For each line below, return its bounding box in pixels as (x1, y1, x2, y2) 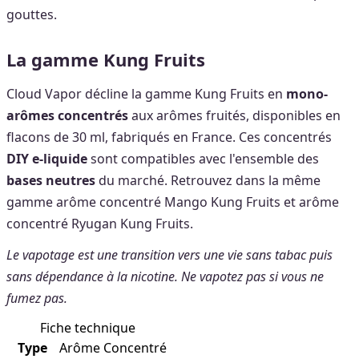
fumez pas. (6, 288, 67, 307)
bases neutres (6, 171, 95, 189)
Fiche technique (40, 318, 135, 337)
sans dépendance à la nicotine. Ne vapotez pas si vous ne (6, 267, 324, 285)
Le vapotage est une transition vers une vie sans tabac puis (6, 245, 333, 264)
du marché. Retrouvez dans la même (95, 171, 321, 189)
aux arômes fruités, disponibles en (128, 106, 341, 124)
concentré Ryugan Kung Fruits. (6, 214, 193, 232)
